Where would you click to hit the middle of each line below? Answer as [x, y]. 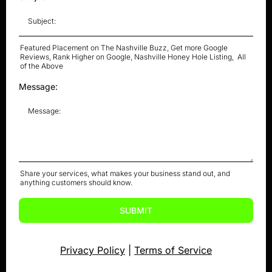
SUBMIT [136, 211]
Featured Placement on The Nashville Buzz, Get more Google [124, 48]
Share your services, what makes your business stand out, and [125, 174]
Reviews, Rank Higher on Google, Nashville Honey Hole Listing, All [133, 57]
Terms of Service [173, 250]
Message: [38, 87]
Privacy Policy [93, 250]
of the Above [42, 66]
